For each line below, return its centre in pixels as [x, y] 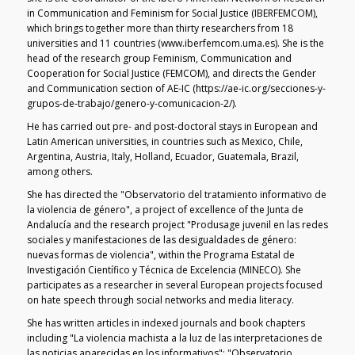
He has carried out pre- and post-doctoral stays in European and [172, 126]
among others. [59, 171]
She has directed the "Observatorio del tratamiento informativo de [176, 195]
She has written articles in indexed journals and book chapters [166, 323]
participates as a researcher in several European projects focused [174, 285]
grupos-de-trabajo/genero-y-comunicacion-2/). [132, 103]
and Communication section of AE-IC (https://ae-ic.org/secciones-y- [176, 88]
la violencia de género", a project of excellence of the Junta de [165, 210]
